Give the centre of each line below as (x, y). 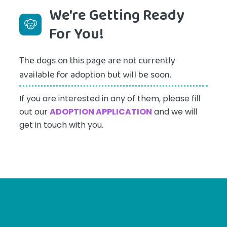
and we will (175, 112)
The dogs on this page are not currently (97, 61)
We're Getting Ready (117, 15)
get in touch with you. (61, 125)
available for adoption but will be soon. (95, 75)
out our (34, 112)
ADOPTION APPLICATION (101, 112)
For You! (77, 34)
